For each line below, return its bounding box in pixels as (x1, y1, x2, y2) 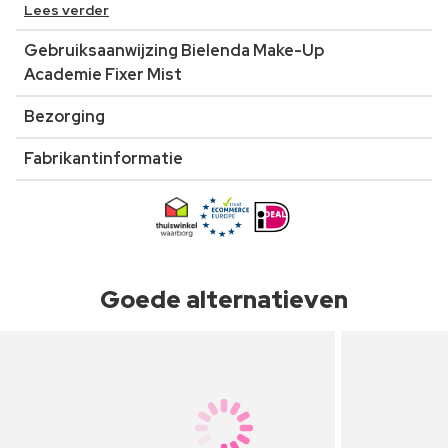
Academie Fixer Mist (24, 63, 182, 85)
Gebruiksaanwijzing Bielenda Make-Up (24, 39, 324, 61)
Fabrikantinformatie (24, 147, 183, 169)
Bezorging (24, 105, 105, 127)
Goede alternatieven (100, 283, 348, 315)
